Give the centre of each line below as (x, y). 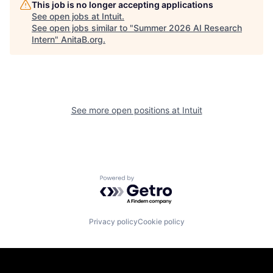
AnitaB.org (82, 39)
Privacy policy (113, 222)
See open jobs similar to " (83, 27)
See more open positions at (126, 110)
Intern (43, 39)
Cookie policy (161, 222)
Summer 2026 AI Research (188, 27)
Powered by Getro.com (153, 181)
